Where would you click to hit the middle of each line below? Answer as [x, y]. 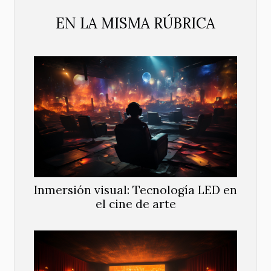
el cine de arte [135, 204]
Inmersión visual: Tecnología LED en [135, 190]
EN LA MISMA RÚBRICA [135, 24]
